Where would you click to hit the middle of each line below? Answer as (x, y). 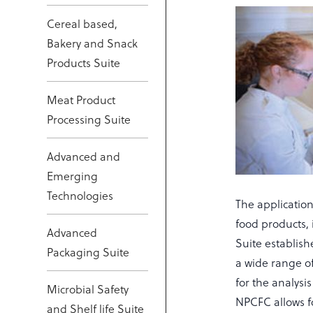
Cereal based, (82, 23)
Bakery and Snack (93, 43)
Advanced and (84, 156)
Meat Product (81, 100)
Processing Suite (89, 119)
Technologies (80, 195)
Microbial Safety (88, 289)
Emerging (73, 176)
